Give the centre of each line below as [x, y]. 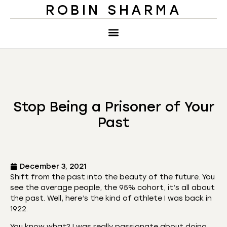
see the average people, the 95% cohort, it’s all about [112, 188]
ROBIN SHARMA [113, 10]
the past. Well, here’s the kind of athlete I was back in [111, 198]
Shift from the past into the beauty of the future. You [112, 177]
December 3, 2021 [53, 166]
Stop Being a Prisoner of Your [113, 107]
